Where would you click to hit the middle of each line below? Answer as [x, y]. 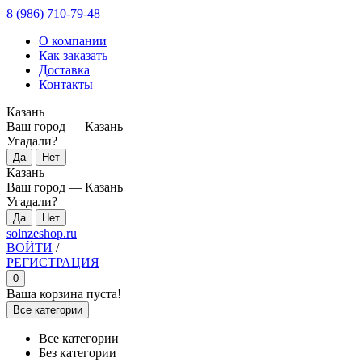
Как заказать [73, 55]
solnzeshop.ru [42, 233]
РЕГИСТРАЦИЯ [53, 262]
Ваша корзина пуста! [64, 294]
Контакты [66, 84]
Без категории [78, 353]
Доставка [64, 70]
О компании [73, 41]
